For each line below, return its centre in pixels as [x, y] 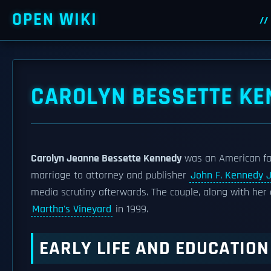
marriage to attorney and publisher [110, 175]
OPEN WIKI [55, 20]
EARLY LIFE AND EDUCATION [154, 248]
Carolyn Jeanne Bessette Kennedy [106, 158]
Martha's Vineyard [72, 209]
